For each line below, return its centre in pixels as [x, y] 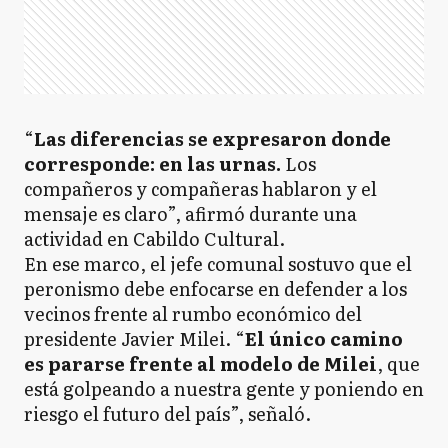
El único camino [324, 338]
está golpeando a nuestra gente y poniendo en [224, 388]
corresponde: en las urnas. [152, 163]
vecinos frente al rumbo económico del [193, 313]
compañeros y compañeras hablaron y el [200, 188]
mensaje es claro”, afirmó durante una [190, 213]
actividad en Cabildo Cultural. [154, 238]
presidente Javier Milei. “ [134, 338]
